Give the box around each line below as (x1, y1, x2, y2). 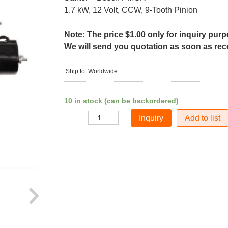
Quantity (63, 115, 87, 122)
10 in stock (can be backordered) (64, 97, 179, 105)
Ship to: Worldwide (65, 68, 118, 75)
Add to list (185, 113, 221, 122)
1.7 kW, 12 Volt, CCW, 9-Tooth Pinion (64, 6, 197, 14)
